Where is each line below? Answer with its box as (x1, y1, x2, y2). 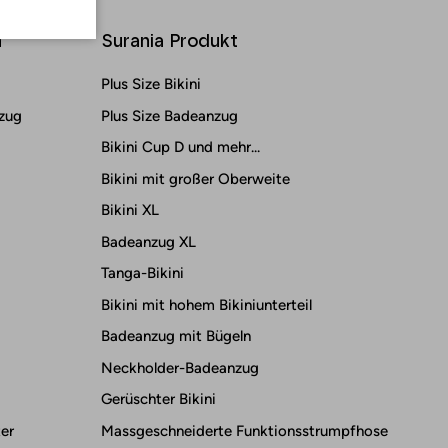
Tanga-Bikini (101, 264, 184, 283)
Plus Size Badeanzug (101, 106, 238, 125)
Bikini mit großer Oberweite (101, 169, 290, 188)
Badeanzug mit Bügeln (101, 327, 251, 346)
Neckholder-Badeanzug (101, 358, 259, 377)
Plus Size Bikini (101, 75, 201, 94)
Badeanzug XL (101, 232, 196, 251)
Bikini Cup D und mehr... (101, 138, 260, 157)
